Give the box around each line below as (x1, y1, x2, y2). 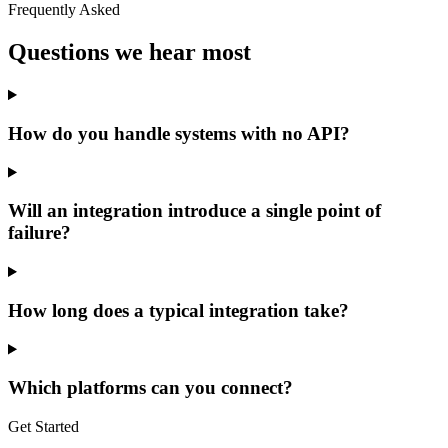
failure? (8, 222, 71, 244)
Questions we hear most (8, 39, 251, 66)
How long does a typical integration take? (8, 299, 349, 321)
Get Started (8, 417, 79, 435)
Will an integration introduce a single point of (8, 200, 381, 222)
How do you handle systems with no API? (8, 122, 350, 144)
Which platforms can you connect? (8, 377, 293, 399)
